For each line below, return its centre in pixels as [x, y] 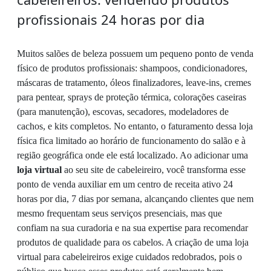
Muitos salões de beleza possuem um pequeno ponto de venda [135, 54]
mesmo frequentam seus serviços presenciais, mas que [119, 214]
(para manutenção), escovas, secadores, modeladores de [123, 112]
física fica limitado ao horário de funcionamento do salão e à [131, 141]
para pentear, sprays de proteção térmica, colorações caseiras [132, 97]
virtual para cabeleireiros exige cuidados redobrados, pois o [129, 257]
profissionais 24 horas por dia [111, 20]
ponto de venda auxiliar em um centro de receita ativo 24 [125, 184]
